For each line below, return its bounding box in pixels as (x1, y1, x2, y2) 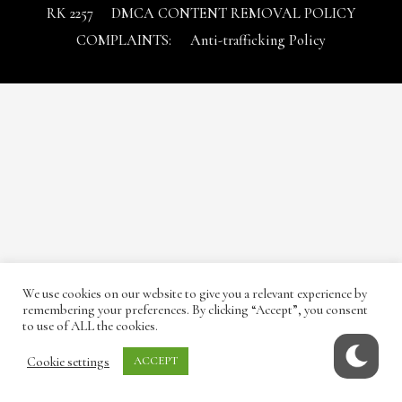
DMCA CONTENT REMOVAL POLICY (111, 4, 356, 23)
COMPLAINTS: (76, 31, 172, 50)
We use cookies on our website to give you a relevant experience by (22, 285, 367, 301)
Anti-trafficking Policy (189, 31, 326, 50)
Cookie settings (27, 353, 109, 370)
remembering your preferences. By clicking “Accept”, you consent (22, 301, 368, 318)
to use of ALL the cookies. (22, 318, 158, 334)
